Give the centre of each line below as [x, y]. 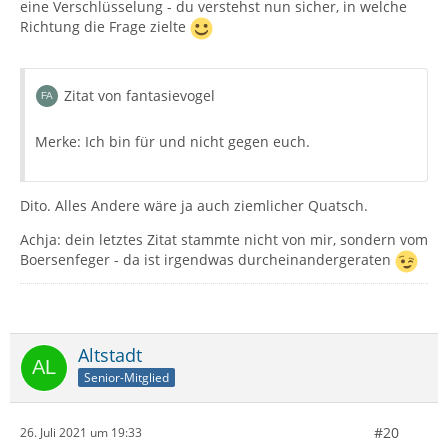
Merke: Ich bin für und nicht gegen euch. [172, 141]
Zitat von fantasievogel [139, 95]
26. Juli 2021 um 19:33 [81, 433]
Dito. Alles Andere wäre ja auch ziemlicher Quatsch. [194, 205]
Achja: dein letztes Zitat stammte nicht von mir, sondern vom [224, 239]
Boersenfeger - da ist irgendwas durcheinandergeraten [207, 259]
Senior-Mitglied [126, 378]
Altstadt [110, 354]
